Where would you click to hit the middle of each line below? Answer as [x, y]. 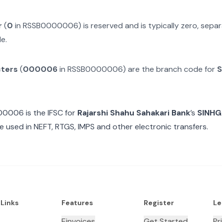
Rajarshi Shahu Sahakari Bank [134, 113]
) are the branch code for [170, 69]
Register [159, 203]
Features [77, 203]
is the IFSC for [50, 113]
